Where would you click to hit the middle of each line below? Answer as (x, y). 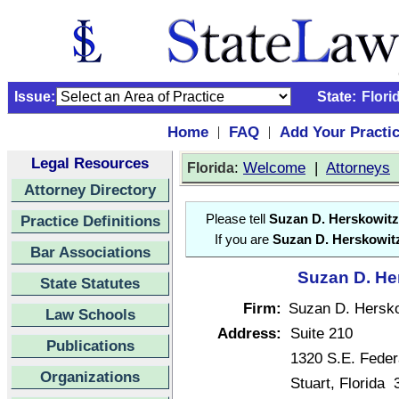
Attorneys (358, 167)
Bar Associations (90, 252)
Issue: (35, 97)
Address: (249, 333)
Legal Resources (90, 163)
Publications (90, 346)
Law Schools (90, 314)
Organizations (90, 377)
